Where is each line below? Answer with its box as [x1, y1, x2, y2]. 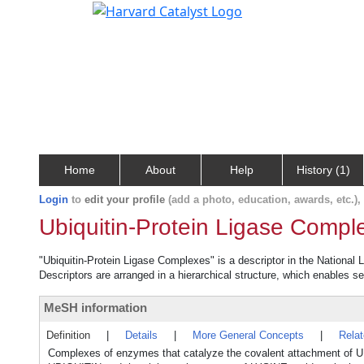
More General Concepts [193, 329, 304, 341]
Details [125, 329, 158, 341]
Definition [46, 329, 90, 341]
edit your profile [84, 193, 165, 206]
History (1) [296, 163, 350, 176]
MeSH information [44, 301, 147, 314]
